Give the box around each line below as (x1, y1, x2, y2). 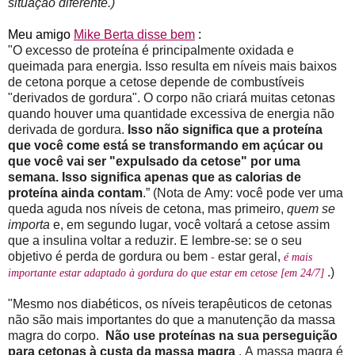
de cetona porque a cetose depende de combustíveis (8, 74, 304, 89)
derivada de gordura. (8, 122, 128, 136)
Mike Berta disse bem (74, 27, 195, 41)
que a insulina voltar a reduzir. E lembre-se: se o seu (8, 233, 302, 247)
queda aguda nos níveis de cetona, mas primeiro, (8, 201, 287, 216)
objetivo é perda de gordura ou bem (8, 249, 211, 263)
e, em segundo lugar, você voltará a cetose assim (50, 217, 330, 231)
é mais (284, 250, 312, 263)
